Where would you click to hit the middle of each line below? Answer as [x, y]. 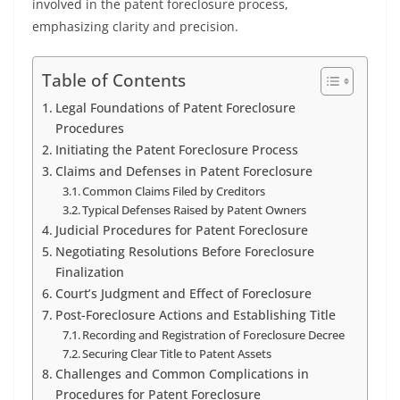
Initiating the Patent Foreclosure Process [176, 150]
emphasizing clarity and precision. [135, 26]
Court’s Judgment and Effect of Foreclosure [183, 293]
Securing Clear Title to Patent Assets [177, 354]
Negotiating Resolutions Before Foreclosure [184, 251]
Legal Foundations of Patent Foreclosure [175, 108]
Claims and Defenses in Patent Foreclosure [183, 171]
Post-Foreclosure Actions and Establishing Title [195, 315]
